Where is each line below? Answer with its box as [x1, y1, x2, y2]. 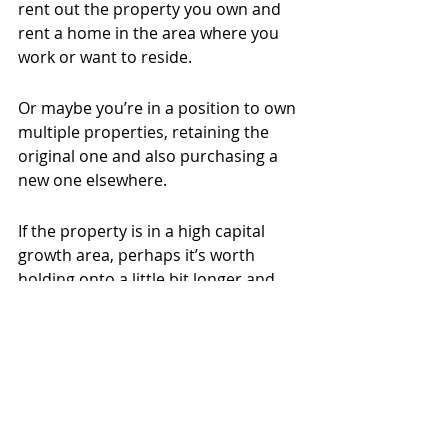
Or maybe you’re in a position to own [18, 97, 300, 120]
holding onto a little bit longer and [18, 268, 279, 291]
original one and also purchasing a [18, 145, 282, 168]
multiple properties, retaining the [18, 121, 273, 144]
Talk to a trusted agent [18, 397, 288, 432]
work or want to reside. [18, 46, 192, 69]
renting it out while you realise [18, 292, 250, 315]
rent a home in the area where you [18, 22, 283, 45]
